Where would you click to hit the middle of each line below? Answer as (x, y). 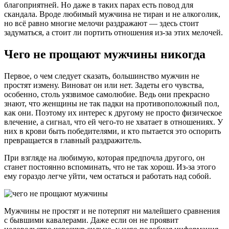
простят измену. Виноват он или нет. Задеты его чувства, (104, 85)
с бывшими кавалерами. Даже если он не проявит (91, 220)
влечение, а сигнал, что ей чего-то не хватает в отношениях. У (113, 122)
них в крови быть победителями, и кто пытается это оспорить (112, 131)
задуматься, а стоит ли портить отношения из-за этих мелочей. (113, 33)
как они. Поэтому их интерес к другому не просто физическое (113, 113)
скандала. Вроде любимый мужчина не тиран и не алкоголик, (112, 14)
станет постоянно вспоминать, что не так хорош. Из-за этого (110, 167)
